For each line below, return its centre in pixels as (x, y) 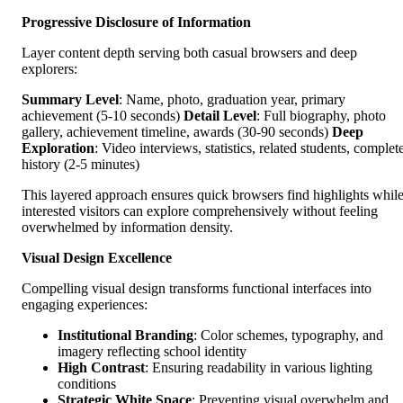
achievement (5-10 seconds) (103, 116)
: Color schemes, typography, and (288, 336)
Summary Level (70, 100)
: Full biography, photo (321, 116)
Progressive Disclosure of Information (136, 22)
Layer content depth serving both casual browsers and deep (189, 53)
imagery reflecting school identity (152, 352)
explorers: (49, 69)
